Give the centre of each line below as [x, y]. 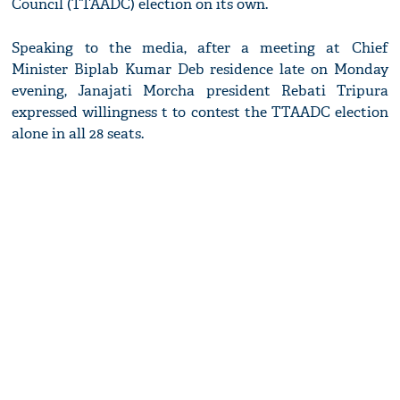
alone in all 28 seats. [78, 134]
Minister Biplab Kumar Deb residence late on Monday [200, 70]
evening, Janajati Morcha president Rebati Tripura [200, 91]
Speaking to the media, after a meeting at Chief [200, 48]
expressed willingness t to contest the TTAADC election [200, 112]
